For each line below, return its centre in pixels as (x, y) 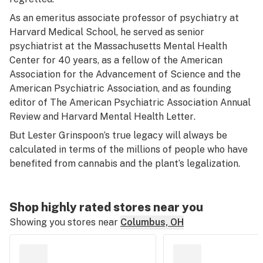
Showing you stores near (64, 222)
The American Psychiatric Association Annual (150, 102)
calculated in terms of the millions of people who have (129, 149)
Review (25, 117)
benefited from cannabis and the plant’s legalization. (125, 163)
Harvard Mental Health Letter (127, 117)
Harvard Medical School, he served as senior (107, 32)
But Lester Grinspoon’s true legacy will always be (118, 135)
